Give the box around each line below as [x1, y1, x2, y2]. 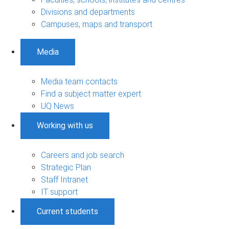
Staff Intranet [41, 175, 88, 185]
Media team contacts [41, 77, 118, 87]
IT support [41, 187, 78, 197]
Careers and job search [41, 150, 124, 161]
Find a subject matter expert [41, 89, 141, 99]
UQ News [41, 101, 74, 111]
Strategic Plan [41, 163, 91, 173]
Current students [37, 207, 98, 217]
